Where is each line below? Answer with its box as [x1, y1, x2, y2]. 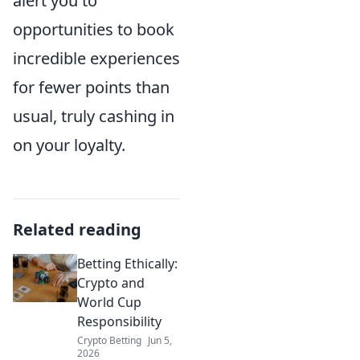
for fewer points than [13, 76, 170, 98]
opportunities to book [13, 18, 174, 40]
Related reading [13, 218, 141, 240]
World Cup [77, 292, 141, 311]
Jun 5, [148, 333, 172, 347]
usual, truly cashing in [13, 104, 174, 127]
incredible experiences [13, 47, 180, 69]
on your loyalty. [13, 133, 125, 156]
